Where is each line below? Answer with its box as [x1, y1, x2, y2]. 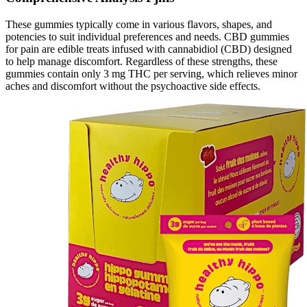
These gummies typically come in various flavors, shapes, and [5, 18, 272, 30]
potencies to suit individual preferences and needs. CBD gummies [5, 30, 289, 42]
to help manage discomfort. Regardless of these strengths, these [5, 55, 278, 67]
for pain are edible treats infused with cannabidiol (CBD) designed [5, 42, 292, 55]
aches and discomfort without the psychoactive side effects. [5, 79, 260, 92]
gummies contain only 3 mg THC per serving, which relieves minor [5, 67, 297, 79]
